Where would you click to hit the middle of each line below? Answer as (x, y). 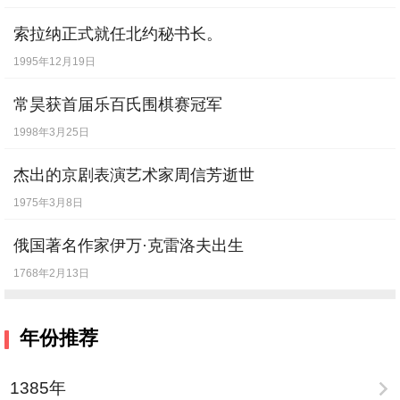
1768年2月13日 (51, 274)
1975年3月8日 (48, 203)
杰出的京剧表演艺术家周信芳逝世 (134, 175)
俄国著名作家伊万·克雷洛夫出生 (129, 246)
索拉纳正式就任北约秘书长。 (118, 34)
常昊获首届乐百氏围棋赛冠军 (118, 105)
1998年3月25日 (51, 133)
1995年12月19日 (54, 62)
